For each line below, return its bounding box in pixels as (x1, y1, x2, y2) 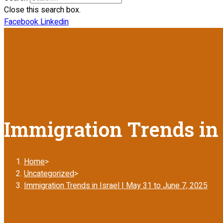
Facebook (4, 16, 38, 28)
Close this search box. (4, 4, 81, 16)
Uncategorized (24, 167, 74, 180)
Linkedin (40, 16, 69, 28)
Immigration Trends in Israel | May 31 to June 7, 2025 (24, 179, 208, 192)
